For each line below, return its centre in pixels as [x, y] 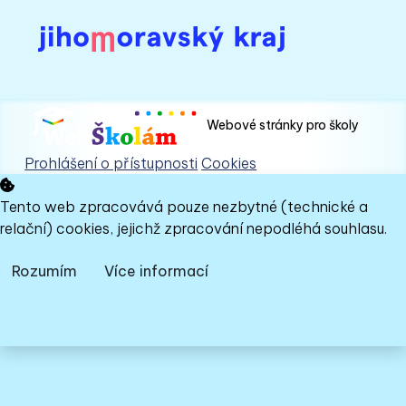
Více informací [156, 271]
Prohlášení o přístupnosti [111, 163]
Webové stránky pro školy [283, 125]
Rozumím [44, 271]
